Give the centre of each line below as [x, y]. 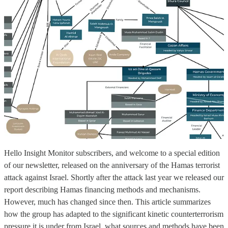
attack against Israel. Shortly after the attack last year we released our [114, 178]
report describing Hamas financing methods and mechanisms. [102, 190]
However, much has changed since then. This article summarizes [107, 202]
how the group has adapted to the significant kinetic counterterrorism [114, 214]
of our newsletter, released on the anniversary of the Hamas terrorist [112, 165]
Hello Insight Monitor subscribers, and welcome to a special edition [112, 153]
